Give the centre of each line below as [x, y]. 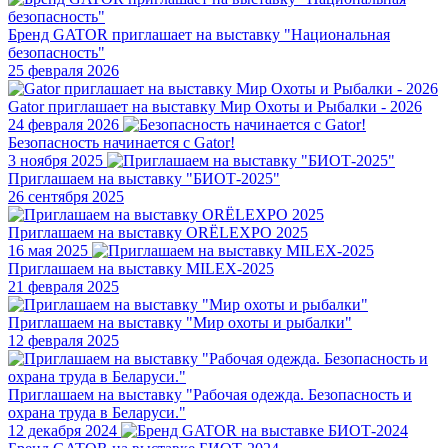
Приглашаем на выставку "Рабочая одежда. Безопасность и [210, 394]
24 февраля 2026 [63, 124]
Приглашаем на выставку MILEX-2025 [141, 268]
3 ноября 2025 [55, 160]
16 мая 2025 [48, 250]
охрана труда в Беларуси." [97, 412]
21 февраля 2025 [63, 286]
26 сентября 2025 [66, 196]
